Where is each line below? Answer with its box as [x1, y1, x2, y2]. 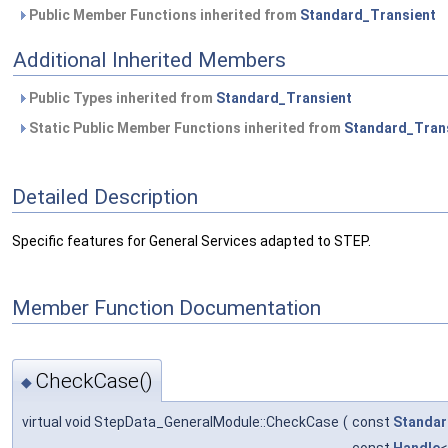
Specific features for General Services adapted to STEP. [12, 233, 371, 250]
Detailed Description [12, 184, 198, 209]
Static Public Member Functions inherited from [26, 120, 344, 137]
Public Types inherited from [26, 90, 216, 107]
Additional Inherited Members [13, 48, 286, 73]
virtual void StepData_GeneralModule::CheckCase [22, 413, 339, 430]
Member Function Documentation [12, 296, 321, 321]
